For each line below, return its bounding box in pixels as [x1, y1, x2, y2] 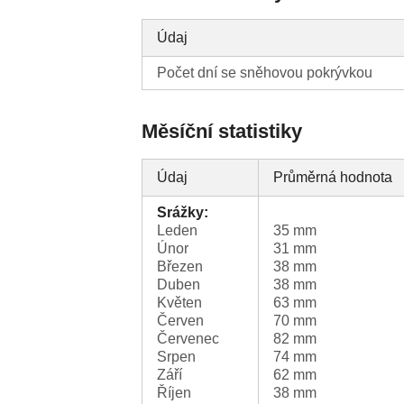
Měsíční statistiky [142, 120, 303, 143]
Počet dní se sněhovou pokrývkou [157, 65, 373, 81]
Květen [157, 295, 203, 311]
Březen [157, 259, 204, 275]
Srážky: [157, 205, 209, 221]
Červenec [157, 331, 220, 347]
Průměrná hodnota [273, 170, 393, 186]
